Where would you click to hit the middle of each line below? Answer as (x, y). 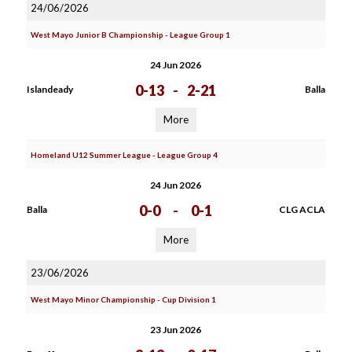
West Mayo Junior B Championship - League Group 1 (130, 35)
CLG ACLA (302, 209)
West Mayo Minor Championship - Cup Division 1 (123, 299)
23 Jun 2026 (176, 330)
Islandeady (49, 89)
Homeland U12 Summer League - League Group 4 (124, 155)
